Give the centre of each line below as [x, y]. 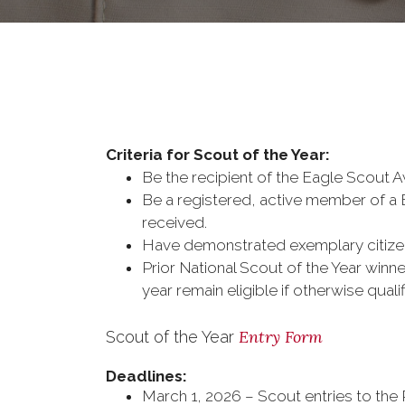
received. [174, 222]
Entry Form [283, 337]
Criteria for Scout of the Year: [218, 155]
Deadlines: [148, 376]
